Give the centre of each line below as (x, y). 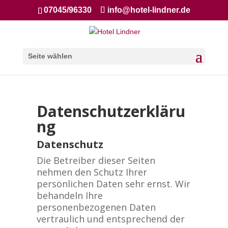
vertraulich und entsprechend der (110, 219)
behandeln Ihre (69, 195)
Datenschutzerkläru (111, 111)
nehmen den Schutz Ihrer (92, 172)
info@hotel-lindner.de (149, 10)
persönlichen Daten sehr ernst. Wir (113, 184)
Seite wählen (50, 56)
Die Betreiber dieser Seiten (96, 160)
